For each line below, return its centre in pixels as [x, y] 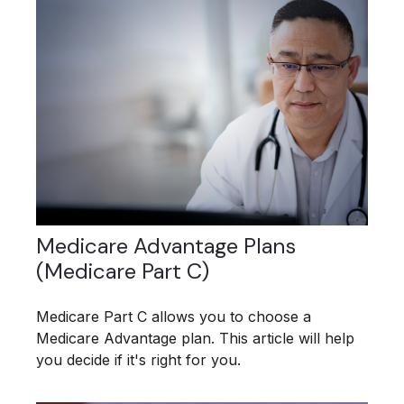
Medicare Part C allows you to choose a [174, 316]
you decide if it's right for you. [138, 359]
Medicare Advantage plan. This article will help [195, 338]
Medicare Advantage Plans [166, 245]
